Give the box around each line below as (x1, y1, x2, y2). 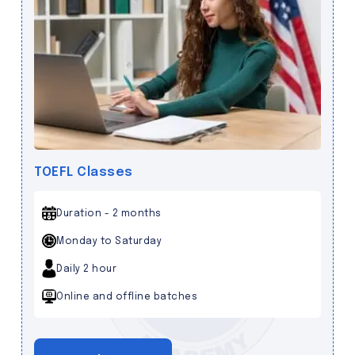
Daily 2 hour (56, 265, 116, 275)
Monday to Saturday (56, 237, 162, 247)
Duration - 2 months (56, 209, 162, 219)
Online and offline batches (56, 292, 197, 303)
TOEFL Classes (34, 166, 133, 180)
